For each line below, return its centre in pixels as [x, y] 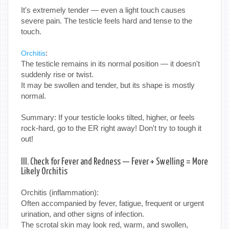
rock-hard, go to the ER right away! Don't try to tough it [111, 128]
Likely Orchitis [44, 172]
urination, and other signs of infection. [83, 214]
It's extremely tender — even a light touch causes [103, 10]
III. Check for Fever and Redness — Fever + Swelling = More [114, 162]
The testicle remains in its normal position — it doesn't [110, 64]
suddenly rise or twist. [57, 75]
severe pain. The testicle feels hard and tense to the [107, 21]
